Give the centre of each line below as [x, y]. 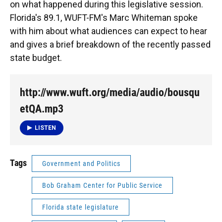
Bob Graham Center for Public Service [102, 185]
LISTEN [45, 128]
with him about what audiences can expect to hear [109, 31]
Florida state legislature [81, 207]
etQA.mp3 [42, 109]
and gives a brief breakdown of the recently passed [110, 44]
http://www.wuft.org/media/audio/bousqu [110, 92]
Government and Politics [81, 163]
